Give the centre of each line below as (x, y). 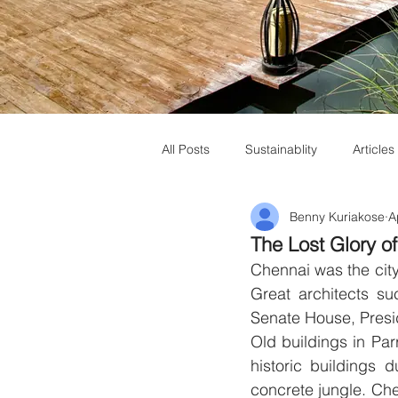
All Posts (186, 149)
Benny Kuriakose (337, 216)
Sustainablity (281, 149)
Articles (374, 149)
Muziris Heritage (243, 220)
